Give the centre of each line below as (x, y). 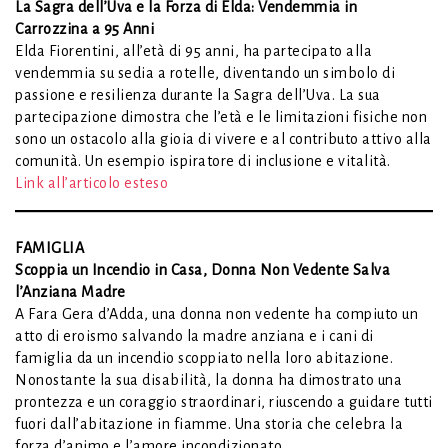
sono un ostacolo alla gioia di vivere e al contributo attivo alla (223, 138)
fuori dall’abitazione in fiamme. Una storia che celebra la (209, 423)
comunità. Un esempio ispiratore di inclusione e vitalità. (203, 160)
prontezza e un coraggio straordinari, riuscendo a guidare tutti (224, 401)
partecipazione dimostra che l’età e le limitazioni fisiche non (221, 116)
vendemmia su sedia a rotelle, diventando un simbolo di (205, 72)
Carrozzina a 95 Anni (84, 28)
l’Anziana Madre (70, 291)
